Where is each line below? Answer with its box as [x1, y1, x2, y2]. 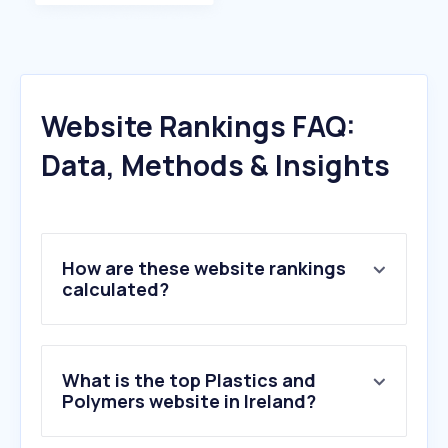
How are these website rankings [62, 256, 346, 281]
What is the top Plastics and [62, 368, 316, 393]
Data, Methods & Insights [41, 146, 390, 185]
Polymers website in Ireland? [62, 389, 316, 414]
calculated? [62, 277, 169, 302]
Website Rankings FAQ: [41, 107, 356, 146]
